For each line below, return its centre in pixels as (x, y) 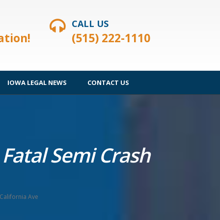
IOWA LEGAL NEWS (37, 82)
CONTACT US (108, 82)
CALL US (90, 24)
